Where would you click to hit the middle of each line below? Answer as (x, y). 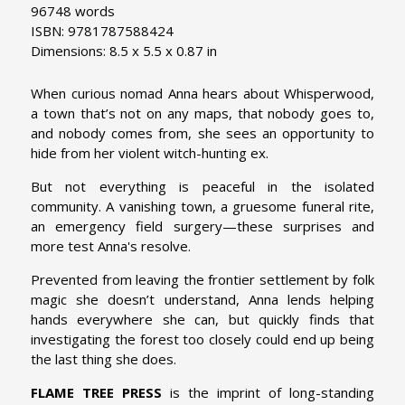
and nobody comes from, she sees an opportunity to (202, 132)
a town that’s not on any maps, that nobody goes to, (202, 113)
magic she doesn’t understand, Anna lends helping (202, 299)
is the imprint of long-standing (268, 392)
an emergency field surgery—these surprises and (202, 226)
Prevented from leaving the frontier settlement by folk (202, 279)
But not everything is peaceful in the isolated (202, 186)
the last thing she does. (104, 358)
